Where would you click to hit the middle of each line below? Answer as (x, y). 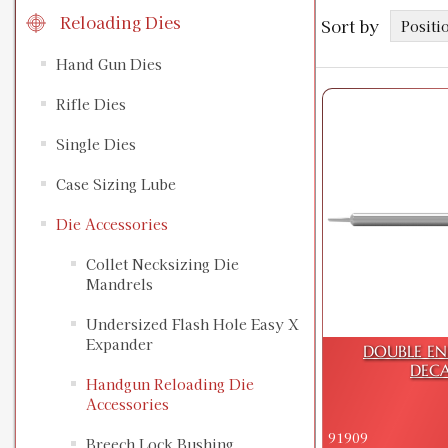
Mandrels (119, 284)
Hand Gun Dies (109, 64)
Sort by (350, 26)
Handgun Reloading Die (170, 384)
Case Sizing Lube (116, 184)
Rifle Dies (91, 104)
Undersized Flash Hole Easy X (192, 324)
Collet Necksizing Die (162, 264)
